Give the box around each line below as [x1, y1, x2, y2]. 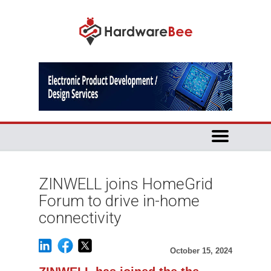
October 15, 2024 [170, 246, 232, 255]
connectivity [39, 209, 121, 227]
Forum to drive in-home [39, 192, 200, 210]
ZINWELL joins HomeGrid [39, 175, 213, 193]
